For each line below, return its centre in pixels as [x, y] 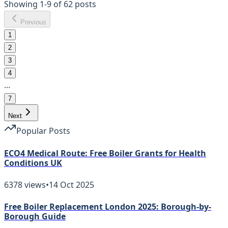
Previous [33, 22]
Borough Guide [35, 217]
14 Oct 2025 [72, 184]
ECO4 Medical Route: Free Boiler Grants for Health [105, 153]
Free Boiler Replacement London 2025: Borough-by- [108, 207]
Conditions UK [33, 163]
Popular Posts [43, 131]
